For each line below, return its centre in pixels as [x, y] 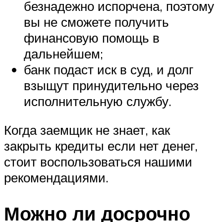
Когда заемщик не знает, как [87, 130]
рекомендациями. [56, 177]
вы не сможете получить [96, 22]
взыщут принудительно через [111, 85]
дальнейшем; [63, 54]
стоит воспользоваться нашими [98, 161]
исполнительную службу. [98, 101]
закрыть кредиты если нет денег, [101, 145]
